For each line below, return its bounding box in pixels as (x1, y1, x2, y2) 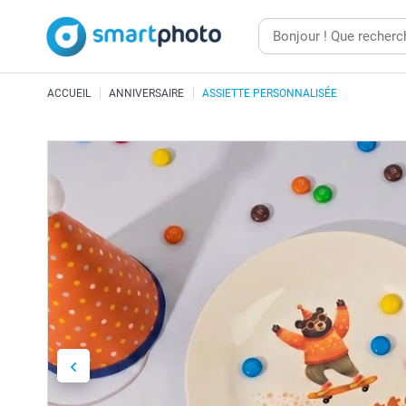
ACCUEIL (47, 87, 91, 100)
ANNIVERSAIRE (109, 87, 184, 100)
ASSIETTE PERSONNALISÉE (202, 87, 337, 100)
